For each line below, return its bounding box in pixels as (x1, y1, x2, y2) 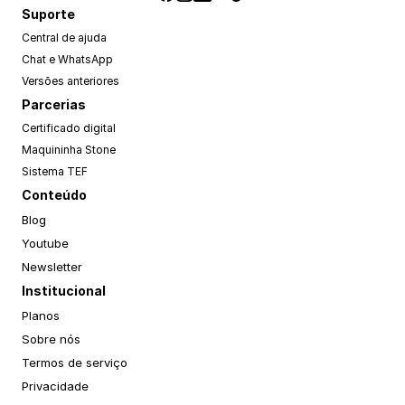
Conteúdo (22, 187, 87, 202)
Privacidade (22, 379, 89, 393)
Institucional (22, 283, 106, 298)
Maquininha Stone (22, 143, 116, 156)
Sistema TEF (22, 165, 88, 178)
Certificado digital (22, 121, 116, 135)
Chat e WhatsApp (22, 52, 113, 66)
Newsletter (22, 259, 82, 274)
